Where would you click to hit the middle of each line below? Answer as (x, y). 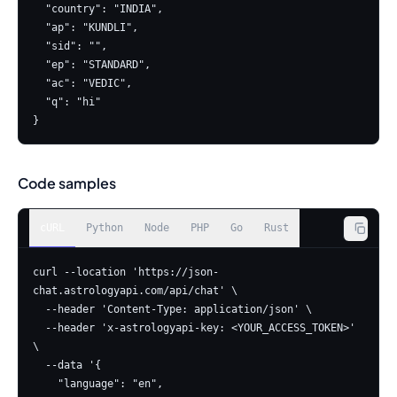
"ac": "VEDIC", (39, 83)
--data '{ (39, 365)
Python (105, 228)
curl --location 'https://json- (126, 272)
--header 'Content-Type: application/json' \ (39, 309)
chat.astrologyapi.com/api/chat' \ (135, 291)
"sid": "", (39, 46)
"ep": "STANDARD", (39, 65)
